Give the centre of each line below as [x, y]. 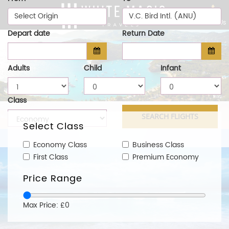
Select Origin [36, 16]
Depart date [29, 33]
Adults [19, 68]
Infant [170, 68]
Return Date [143, 33]
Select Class [53, 127]
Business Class [158, 145]
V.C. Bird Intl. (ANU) [163, 16]
